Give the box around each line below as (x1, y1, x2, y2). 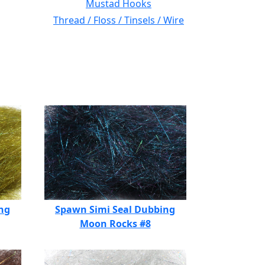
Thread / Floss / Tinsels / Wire (53, 14, 184, 27)
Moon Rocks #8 (79, 217, 151, 230)
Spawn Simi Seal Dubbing (55, 203, 175, 216)
